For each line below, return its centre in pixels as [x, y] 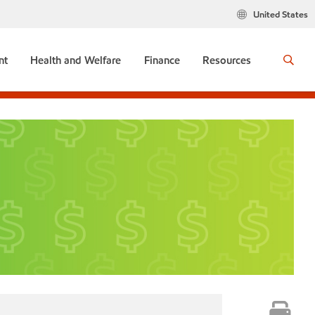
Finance [162, 60]
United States [281, 15]
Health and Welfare [76, 60]
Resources [226, 60]
